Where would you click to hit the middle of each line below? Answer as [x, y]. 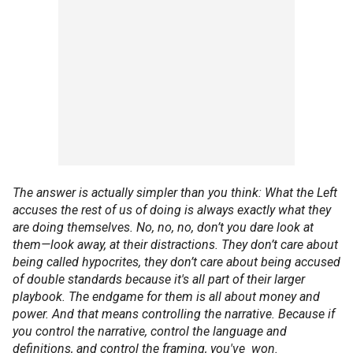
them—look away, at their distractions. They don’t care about [175, 245]
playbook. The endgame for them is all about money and [166, 297]
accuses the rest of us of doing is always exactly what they [172, 210]
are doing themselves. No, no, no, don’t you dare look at [163, 227]
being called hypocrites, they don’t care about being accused [176, 262]
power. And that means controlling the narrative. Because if [174, 314]
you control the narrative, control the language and [150, 331]
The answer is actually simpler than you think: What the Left [175, 193]
